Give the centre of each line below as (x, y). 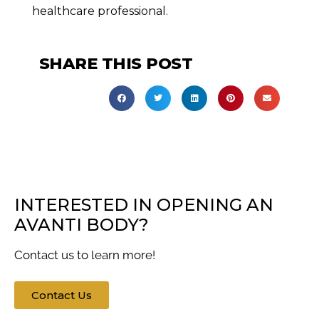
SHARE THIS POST (116, 63)
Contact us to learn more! (85, 255)
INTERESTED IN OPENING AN (144, 204)
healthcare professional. (100, 11)
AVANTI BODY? (82, 224)
